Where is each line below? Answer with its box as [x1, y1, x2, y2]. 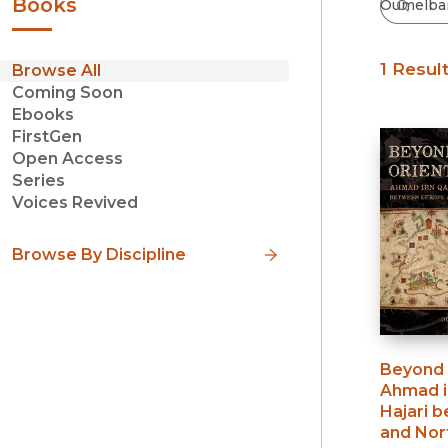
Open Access [12, 149, 123, 169]
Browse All [12, 61, 101, 81]
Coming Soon [12, 83, 123, 103]
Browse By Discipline [12, 244, 186, 264]
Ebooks [12, 105, 74, 125]
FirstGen [12, 127, 82, 147]
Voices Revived [12, 193, 138, 213]
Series [12, 171, 65, 191]
